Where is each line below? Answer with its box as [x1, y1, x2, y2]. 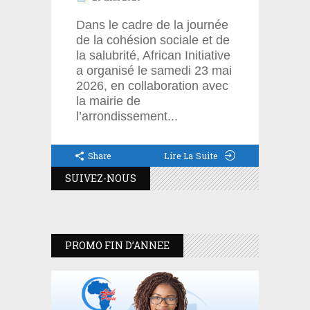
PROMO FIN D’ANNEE [65, 239, 170, 253]
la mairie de [76, 94, 140, 109]
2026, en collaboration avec [76, 79, 228, 93]
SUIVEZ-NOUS [65, 172, 136, 185]
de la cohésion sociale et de [76, 33, 230, 48]
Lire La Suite [164, 150, 218, 162]
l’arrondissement [76, 109, 167, 124]
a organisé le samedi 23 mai [76, 64, 232, 78]
